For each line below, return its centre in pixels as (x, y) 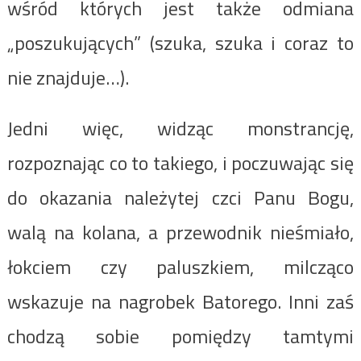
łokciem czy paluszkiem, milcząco (180, 266)
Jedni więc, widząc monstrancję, (180, 128)
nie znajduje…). (68, 77)
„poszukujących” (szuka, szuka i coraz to (180, 42)
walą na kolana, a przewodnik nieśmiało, (180, 232)
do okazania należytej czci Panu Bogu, (180, 197)
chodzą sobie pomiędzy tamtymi (180, 336)
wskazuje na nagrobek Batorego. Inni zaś (180, 301)
